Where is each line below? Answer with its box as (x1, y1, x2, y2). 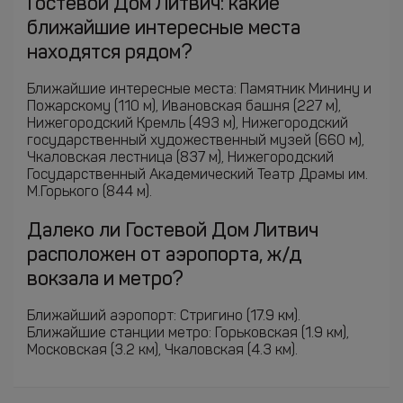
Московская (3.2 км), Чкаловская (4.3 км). (27, 344, 298, 358)
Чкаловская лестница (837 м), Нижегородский (27, 151, 334, 166)
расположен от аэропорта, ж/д (27, 246, 301, 265)
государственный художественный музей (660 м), (27, 134, 364, 148)
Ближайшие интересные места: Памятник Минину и (27, 83, 372, 97)
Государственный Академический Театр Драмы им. (27, 168, 368, 183)
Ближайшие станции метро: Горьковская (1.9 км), (27, 327, 349, 341)
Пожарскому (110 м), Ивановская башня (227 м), (27, 100, 341, 114)
